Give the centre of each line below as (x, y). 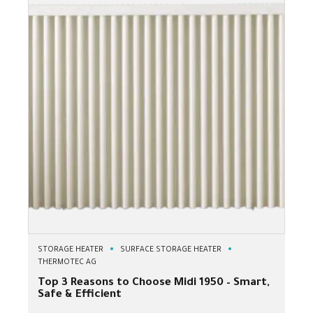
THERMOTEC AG (67, 262)
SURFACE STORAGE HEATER (171, 250)
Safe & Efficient (80, 295)
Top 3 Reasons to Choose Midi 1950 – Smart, (154, 283)
